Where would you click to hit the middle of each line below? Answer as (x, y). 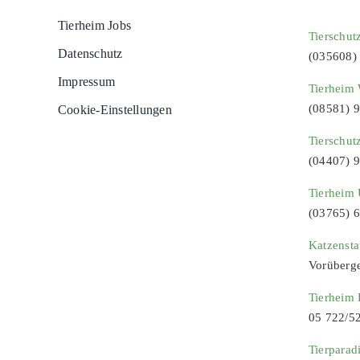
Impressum (86, 82)
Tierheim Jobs (94, 25)
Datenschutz (90, 53)
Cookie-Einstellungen (115, 110)
